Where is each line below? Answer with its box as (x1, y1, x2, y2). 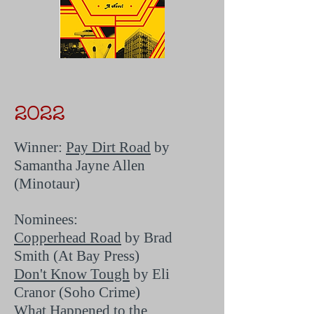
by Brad (121, 229, 172, 246)
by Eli (130, 266, 170, 282)
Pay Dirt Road (66, 139, 151, 156)
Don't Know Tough (14, 266, 130, 282)
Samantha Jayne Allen (14, 157, 145, 174)
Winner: (14, 139, 66, 156)
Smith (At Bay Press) (14, 247, 139, 264)
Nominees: (14, 211, 78, 228)
